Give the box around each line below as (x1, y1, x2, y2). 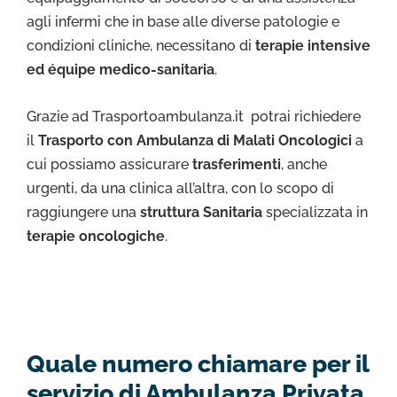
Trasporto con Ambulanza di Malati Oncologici (38, 132, 355, 150)
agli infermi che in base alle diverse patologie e (27, 12, 339, 30)
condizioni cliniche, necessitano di (27, 36, 255, 54)
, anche (281, 156, 327, 174)
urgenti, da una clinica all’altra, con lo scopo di (27, 180, 334, 198)
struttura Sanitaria (140, 204, 262, 222)
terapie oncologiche (27, 228, 165, 245)
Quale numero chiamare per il (27, 349, 369, 378)
